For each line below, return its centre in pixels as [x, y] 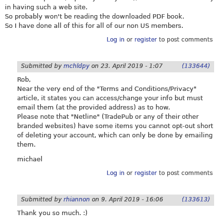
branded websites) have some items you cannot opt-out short [115, 126]
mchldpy [77, 66]
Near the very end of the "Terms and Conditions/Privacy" [107, 89]
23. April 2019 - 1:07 [132, 66]
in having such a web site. [46, 7]
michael [30, 159]
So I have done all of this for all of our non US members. [94, 25]
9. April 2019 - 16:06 [132, 200]
